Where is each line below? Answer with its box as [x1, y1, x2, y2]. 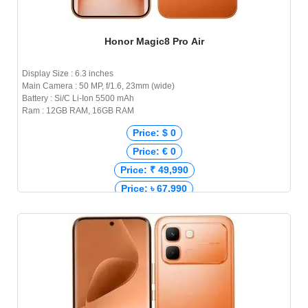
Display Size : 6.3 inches [22, 69, 113, 79]
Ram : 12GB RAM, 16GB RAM [22, 106, 134, 116]
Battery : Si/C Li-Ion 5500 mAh [22, 93, 134, 104]
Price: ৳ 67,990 [121, 183, 187, 195]
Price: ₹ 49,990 [120, 164, 188, 176]
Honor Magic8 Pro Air [104, 36, 204, 47]
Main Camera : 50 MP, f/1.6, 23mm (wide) [22, 81, 175, 91]
